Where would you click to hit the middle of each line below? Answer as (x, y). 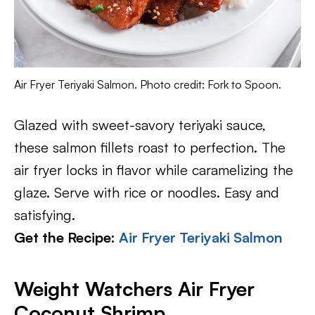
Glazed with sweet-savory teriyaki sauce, (140, 124)
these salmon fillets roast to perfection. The (150, 147)
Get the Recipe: (66, 237)
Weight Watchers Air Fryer (134, 288)
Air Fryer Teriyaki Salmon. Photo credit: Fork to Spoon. (148, 84)
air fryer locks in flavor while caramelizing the (154, 169)
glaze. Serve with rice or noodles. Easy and (147, 192)
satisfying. (45, 214)
